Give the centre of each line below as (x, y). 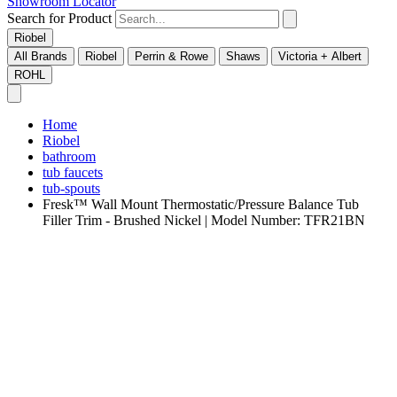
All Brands (41, 57)
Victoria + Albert (320, 57)
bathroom (69, 157)
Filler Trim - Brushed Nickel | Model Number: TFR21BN (204, 221)
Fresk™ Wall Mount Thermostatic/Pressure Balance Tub (201, 205)
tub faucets (73, 173)
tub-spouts (71, 189)
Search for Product (59, 19)
